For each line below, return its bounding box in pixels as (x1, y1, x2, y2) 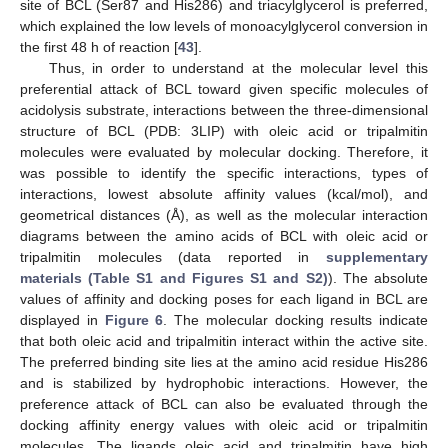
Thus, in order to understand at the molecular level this (48, 59, 428, 76)
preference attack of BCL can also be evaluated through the (20, 395, 428, 412)
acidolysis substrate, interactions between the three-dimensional (20, 101, 428, 118)
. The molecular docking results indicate (163, 311, 428, 328)
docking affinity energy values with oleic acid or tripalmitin (20, 416, 428, 433)
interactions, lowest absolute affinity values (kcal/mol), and (20, 185, 428, 202)
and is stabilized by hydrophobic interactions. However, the (20, 374, 428, 391)
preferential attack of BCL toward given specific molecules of (20, 80, 428, 97)
